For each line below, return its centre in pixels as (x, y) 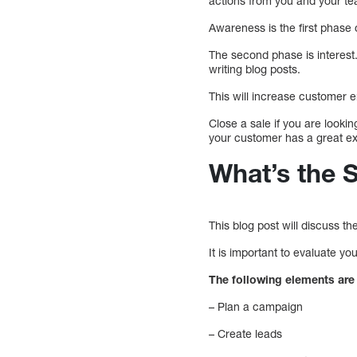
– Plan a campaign (256, 306)
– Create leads (246, 333)
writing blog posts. (255, 69)
